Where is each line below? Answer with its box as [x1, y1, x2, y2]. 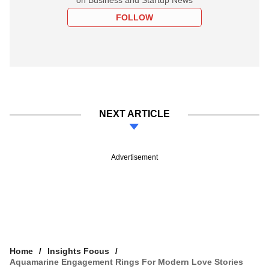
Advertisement [111, 153, 158, 162]
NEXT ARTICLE [99, 108, 170, 119]
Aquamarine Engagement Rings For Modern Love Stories [10, 256, 243, 267]
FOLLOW [116, 12, 153, 22]
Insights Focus [47, 246, 109, 256]
